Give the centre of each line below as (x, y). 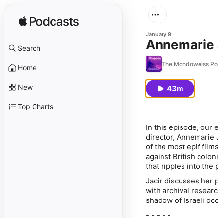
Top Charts (36, 106)
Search (29, 48)
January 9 (159, 34)
